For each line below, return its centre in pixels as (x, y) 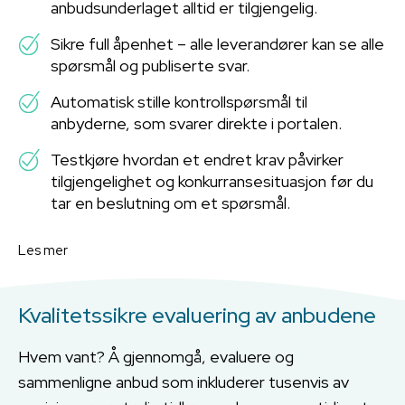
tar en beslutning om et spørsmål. (170, 202)
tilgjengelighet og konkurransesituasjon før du (212, 181)
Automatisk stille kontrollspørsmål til (179, 101)
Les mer (43, 250)
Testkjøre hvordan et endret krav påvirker (197, 159)
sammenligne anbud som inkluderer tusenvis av (184, 381)
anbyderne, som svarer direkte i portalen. (196, 123)
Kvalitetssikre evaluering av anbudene (197, 315)
